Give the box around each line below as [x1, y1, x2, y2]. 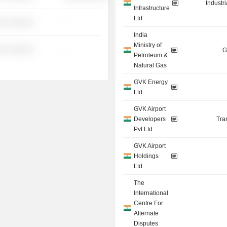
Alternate [134, 210, 159, 217]
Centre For [134, 200, 164, 207]
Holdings [134, 153, 159, 160]
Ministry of [134, 42, 162, 49]
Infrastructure [134, 5, 170, 12]
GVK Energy [134, 79, 168, 86]
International [134, 190, 169, 197]
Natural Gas [134, 62, 167, 69]
